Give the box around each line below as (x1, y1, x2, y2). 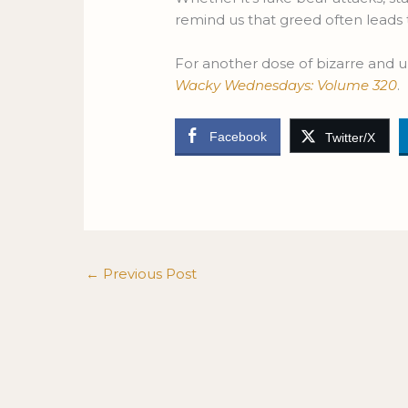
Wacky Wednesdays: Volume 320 (175, 76, 398, 95)
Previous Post (99, 265, 197, 283)
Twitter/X (325, 130, 376, 146)
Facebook (209, 129, 268, 145)
